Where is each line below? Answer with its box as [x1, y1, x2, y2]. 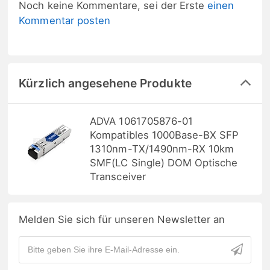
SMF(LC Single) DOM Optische [90, 156, 238, 169]
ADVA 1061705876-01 [90, 115, 193, 127]
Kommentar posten [19, 14, 111, 27]
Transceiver [90, 170, 146, 183]
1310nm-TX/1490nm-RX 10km [90, 142, 234, 155]
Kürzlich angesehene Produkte [19, 75, 192, 90]
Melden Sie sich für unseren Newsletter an [19, 213, 225, 226]
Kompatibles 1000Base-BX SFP [90, 128, 239, 141]
